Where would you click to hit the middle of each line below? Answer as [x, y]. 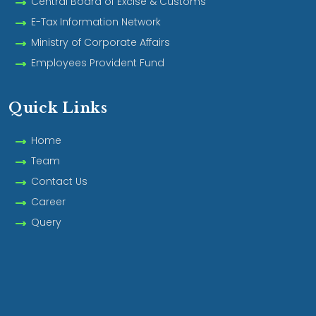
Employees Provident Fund [98, 63]
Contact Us [59, 182]
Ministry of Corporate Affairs [101, 43]
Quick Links [58, 108]
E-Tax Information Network [96, 22]
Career [48, 202]
